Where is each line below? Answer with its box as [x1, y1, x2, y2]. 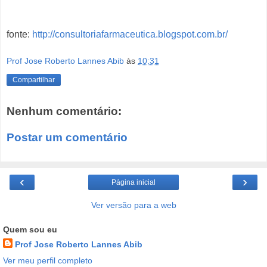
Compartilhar [13, 76, 55, 85]
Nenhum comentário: [7, 104, 122, 117]
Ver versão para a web [91, 200, 176, 210]
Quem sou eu [3, 224, 57, 234]
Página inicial [111, 178, 156, 187]
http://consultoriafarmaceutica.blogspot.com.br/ [32, 29, 228, 39]
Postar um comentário [7, 131, 128, 144]
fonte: [7, 29, 32, 39]
